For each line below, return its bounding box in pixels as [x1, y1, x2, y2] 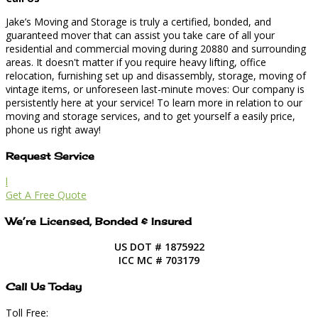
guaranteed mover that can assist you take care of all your [6, 28, 275, 42]
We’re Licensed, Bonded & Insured [6, 214, 192, 227]
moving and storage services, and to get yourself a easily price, [6, 109, 295, 123]
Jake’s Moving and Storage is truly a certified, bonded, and [6, 14, 271, 28]
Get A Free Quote [6, 188, 87, 202]
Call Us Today [6, 280, 82, 292]
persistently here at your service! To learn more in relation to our [6, 95, 302, 109]
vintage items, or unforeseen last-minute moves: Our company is [6, 82, 305, 96]
